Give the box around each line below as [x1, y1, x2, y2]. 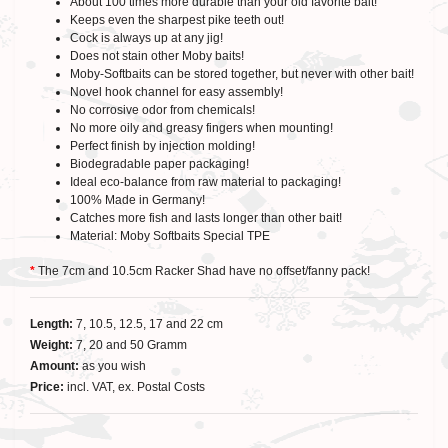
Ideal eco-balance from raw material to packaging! [70, 175, 341, 189]
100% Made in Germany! [70, 193, 205, 207]
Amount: [30, 359, 82, 373]
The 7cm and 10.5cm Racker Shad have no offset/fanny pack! [35, 264, 370, 278]
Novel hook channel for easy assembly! [70, 85, 283, 99]
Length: [30, 317, 76, 331]
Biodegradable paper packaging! [70, 157, 249, 171]
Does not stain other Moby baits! [70, 49, 244, 63]
